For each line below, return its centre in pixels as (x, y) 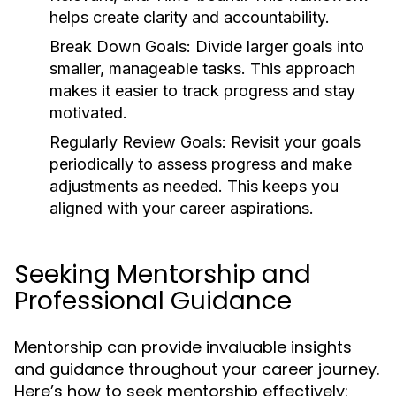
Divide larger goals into (278, 46)
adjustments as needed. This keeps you (194, 186)
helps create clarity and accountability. (190, 17)
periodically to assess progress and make (201, 164)
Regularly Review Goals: (138, 142)
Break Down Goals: (120, 46)
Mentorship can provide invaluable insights (183, 347)
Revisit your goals (293, 142)
